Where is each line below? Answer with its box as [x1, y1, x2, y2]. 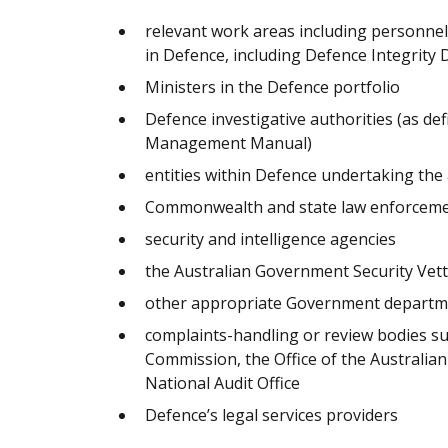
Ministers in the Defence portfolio [145, 75, 400, 98]
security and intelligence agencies [145, 227, 396, 250]
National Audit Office [145, 371, 300, 394]
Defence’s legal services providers [145, 403, 398, 426]
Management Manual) [145, 131, 312, 154]
